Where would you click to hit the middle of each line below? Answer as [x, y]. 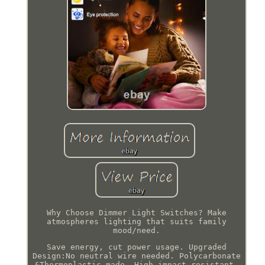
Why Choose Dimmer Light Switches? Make [136, 213]
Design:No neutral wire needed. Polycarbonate [136, 256]
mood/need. [136, 231]
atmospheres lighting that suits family [136, 222]
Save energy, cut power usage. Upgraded [136, 247]
